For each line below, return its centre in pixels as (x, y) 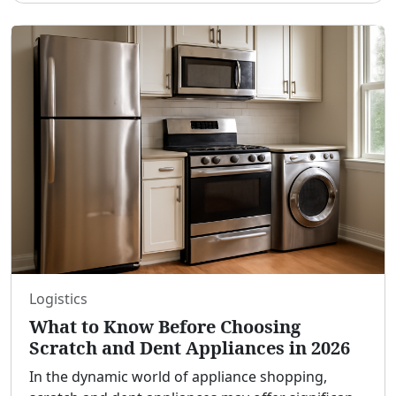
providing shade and (100, 16)
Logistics (58, 299)
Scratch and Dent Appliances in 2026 (190, 348)
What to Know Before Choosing (165, 327)
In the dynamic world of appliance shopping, (178, 377)
